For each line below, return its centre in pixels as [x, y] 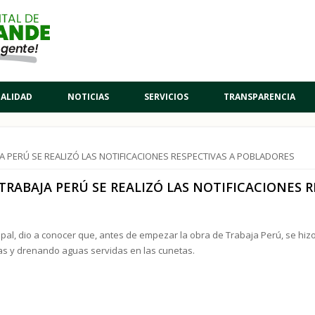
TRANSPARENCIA [259, 97]
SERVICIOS [166, 97]
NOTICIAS [88, 97]
